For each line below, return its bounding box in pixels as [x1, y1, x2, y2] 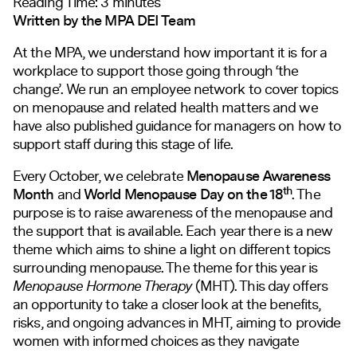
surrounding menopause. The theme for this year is [13, 257, 317, 278]
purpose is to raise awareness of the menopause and [13, 202, 333, 223]
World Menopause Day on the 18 [84, 183, 283, 206]
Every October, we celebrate [13, 165, 186, 186]
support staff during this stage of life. [13, 133, 233, 155]
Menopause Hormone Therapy [13, 275, 195, 296]
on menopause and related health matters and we [13, 96, 318, 118]
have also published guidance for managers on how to [13, 115, 342, 136]
